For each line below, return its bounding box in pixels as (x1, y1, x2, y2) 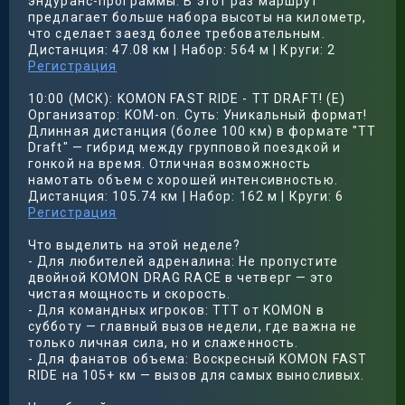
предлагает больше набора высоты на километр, (28, 10, 367, 24)
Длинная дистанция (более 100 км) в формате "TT (28, 124, 377, 138)
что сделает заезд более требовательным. (28, 26, 325, 41)
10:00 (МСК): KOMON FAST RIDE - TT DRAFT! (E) (28, 91, 346, 106)
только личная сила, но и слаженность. (28, 335, 299, 350)
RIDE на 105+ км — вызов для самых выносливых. (28, 368, 365, 382)
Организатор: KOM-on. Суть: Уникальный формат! (28, 108, 368, 122)
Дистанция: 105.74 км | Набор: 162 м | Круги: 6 (28, 189, 344, 203)
